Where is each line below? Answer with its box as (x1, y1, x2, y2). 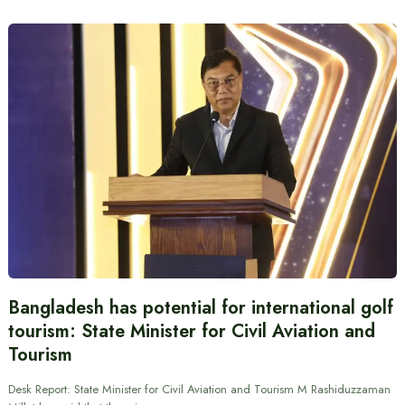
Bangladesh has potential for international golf (7, 295, 393, 322)
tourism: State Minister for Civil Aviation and (7, 318, 375, 345)
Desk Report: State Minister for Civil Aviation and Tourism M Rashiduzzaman (7, 381, 391, 399)
